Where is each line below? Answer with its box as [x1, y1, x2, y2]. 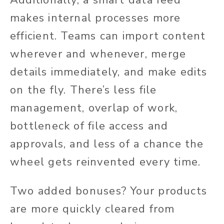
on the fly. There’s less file [10, 82, 157, 98]
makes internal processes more [10, 10, 181, 26]
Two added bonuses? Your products [10, 183, 207, 199]
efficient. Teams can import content [10, 28, 206, 44]
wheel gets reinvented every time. [10, 154, 201, 170]
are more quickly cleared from [10, 201, 175, 217]
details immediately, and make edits [10, 64, 207, 80]
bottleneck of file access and [10, 118, 168, 134]
